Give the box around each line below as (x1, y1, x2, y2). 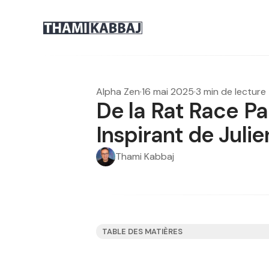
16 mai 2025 (142, 85, 194, 98)
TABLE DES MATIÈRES (102, 226, 183, 237)
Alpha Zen (96, 85, 140, 98)
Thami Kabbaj (115, 150, 174, 163)
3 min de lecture (196, 85, 266, 98)
